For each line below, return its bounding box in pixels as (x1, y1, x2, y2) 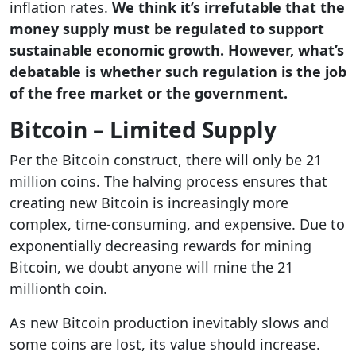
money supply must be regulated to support (10, 18, 324, 38)
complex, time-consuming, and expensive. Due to (10, 214, 345, 234)
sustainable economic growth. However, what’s (10, 40, 344, 60)
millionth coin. (10, 278, 107, 298)
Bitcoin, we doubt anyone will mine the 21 (10, 257, 293, 277)
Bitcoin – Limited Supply (10, 114, 277, 145)
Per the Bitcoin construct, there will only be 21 (10, 149, 322, 169)
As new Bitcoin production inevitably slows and (10, 312, 329, 332)
